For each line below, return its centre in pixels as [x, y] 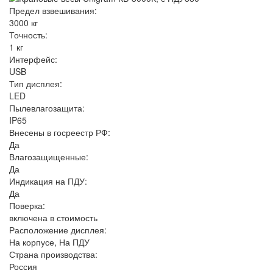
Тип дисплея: [36, 83]
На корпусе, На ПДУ [49, 242]
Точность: [28, 34]
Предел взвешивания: [53, 10]
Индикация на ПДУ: [48, 181]
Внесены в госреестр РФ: [60, 132]
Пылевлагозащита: [47, 108]
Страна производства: [53, 254]
